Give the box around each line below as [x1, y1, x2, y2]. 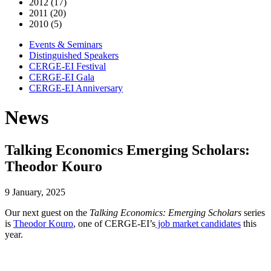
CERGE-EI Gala [29, 72, 94, 82]
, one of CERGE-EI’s [73, 218, 155, 229]
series [241, 207, 265, 218]
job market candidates [155, 218, 241, 229]
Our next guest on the [5, 207, 90, 218]
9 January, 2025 [5, 186, 65, 197]
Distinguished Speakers [29, 50, 119, 60]
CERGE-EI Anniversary [29, 83, 123, 93]
